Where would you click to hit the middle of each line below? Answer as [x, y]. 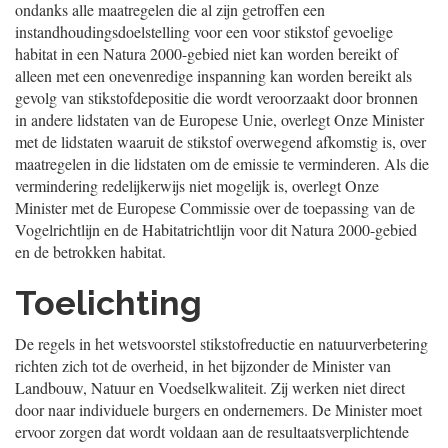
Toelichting [108, 303]
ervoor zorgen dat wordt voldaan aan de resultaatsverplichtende [212, 431]
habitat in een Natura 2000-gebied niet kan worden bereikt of [206, 53]
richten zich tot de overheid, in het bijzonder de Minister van [203, 365]
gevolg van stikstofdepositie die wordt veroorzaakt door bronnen [216, 97]
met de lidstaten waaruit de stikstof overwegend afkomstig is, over [220, 141]
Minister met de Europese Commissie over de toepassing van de [215, 207]
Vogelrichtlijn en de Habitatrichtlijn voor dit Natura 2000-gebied [216, 229]
